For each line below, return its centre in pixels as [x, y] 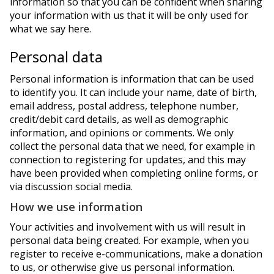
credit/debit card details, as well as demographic [119, 119]
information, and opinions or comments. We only [122, 133]
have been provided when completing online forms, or [134, 173]
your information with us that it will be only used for [129, 15]
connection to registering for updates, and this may [128, 160]
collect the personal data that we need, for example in [132, 146]
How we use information [76, 207]
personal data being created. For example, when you [129, 240]
